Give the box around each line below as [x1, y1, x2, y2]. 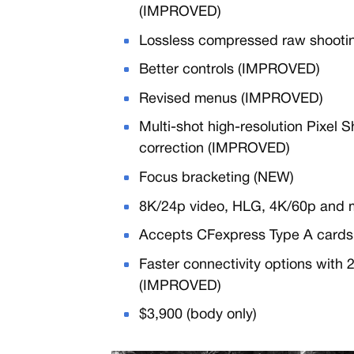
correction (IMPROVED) [138, 142, 290, 156]
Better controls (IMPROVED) [138, 63, 320, 77]
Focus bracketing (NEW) [138, 171, 294, 185]
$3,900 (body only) [138, 308, 257, 322]
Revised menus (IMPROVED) [138, 92, 323, 106]
